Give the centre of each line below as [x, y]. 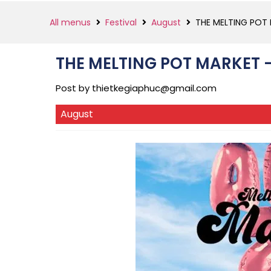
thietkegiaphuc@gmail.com [154, 88]
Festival [121, 22]
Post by [74, 88]
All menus [70, 22]
